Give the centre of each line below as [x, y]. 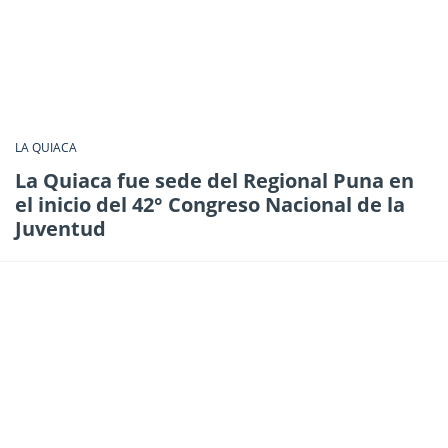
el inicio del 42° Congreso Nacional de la [210, 204]
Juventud [60, 228]
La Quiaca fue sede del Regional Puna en [214, 180]
